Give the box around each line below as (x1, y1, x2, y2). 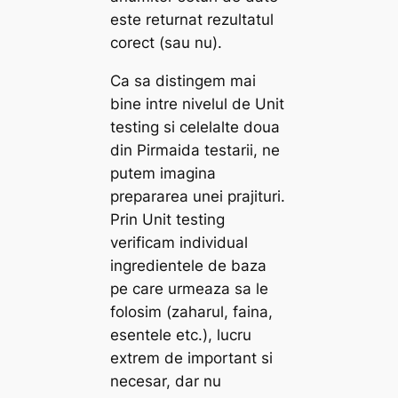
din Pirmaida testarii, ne (110, 141, 281, 160)
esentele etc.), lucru (110, 326, 252, 345)
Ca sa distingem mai (110, 72, 257, 91)
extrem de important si (110, 349, 274, 368)
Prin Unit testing (110, 211, 226, 229)
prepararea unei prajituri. (110, 187, 286, 206)
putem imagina (110, 164, 217, 183)
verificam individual (110, 234, 249, 252)
